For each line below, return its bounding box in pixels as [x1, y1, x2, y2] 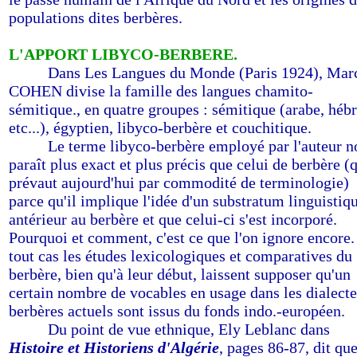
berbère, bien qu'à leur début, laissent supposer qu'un [9, 265, 351, 283]
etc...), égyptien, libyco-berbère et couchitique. [9, 119, 312, 136]
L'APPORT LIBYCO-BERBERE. [9, 45, 237, 63]
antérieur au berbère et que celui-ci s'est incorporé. [9, 210, 337, 228]
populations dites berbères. [9, 9, 182, 26]
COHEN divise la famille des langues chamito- [9, 82, 313, 100]
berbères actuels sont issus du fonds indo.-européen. [9, 302, 345, 320]
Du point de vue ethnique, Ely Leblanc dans [48, 320, 330, 338]
